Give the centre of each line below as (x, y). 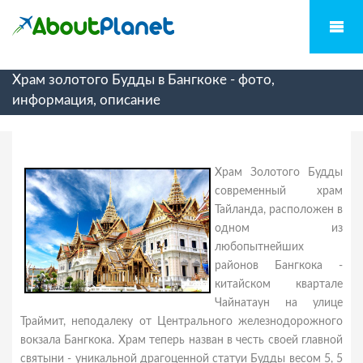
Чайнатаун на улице (279, 303)
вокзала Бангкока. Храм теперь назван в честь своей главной (181, 340)
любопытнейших (259, 247)
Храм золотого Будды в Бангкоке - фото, (143, 80)
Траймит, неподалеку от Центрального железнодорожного (181, 322)
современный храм (279, 191)
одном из (279, 228)
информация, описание (86, 100)
